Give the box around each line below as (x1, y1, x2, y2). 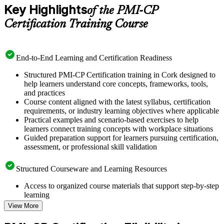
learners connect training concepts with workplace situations (24, 124, 213, 133)
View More (8, 201, 38, 209)
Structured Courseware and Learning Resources (16, 164, 167, 173)
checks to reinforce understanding (24, 208, 130, 217)
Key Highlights (4, 2, 87, 17)
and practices (24, 88, 65, 97)
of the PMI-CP (87, 4, 157, 17)
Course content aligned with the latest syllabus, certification (24, 97, 210, 106)
